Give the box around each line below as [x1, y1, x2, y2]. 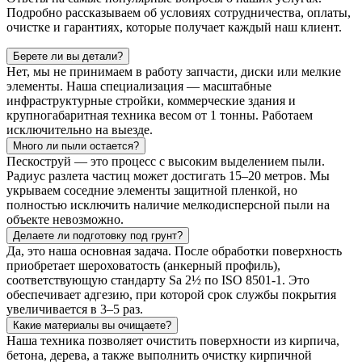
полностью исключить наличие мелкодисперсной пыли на [6, 197, 330, 212]
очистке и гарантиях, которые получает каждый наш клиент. [6, 19, 342, 34]
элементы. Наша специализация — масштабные [6, 78, 271, 93]
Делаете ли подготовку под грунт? [13, 229, 183, 242]
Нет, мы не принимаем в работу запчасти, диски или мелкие [6, 64, 341, 78]
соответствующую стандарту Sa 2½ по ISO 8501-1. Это [6, 272, 309, 287]
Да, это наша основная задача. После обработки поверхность [6, 243, 342, 258]
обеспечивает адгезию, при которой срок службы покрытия [6, 287, 336, 301]
